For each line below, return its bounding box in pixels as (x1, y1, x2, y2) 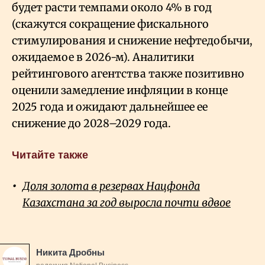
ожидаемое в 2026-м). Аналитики (12, 50, 194, 64)
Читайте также (12, 148, 88, 161)
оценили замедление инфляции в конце (12, 83, 228, 97)
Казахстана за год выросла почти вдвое (22, 195, 231, 209)
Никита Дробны (36, 247, 105, 257)
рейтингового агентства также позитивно (12, 66, 244, 80)
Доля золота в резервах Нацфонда (22, 179, 200, 193)
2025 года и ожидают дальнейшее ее (12, 99, 208, 114)
